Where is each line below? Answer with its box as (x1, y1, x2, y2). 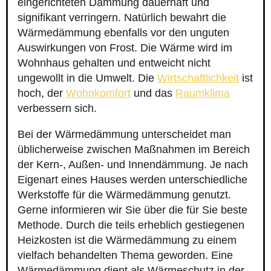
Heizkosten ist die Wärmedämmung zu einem (18, 234, 237, 247)
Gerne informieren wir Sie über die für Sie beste (18, 204, 247, 217)
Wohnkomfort (66, 87, 131, 100)
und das (131, 87, 175, 100)
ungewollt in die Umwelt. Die (18, 72, 157, 85)
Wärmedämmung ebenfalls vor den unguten (18, 27, 229, 39)
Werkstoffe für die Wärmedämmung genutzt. (18, 189, 231, 201)
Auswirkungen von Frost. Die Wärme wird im (18, 42, 232, 54)
